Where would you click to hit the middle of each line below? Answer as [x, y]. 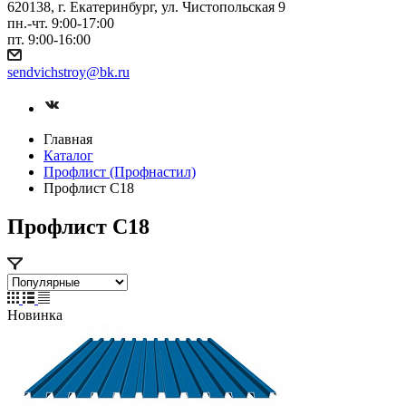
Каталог [68, 155]
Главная [68, 139]
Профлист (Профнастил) [120, 172]
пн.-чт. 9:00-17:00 [61, 23]
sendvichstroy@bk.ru [68, 72]
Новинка [35, 314]
